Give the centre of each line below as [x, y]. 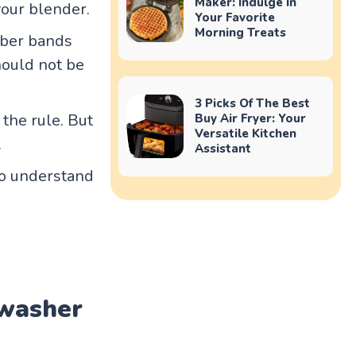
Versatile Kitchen [245, 133]
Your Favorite [234, 17]
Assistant [222, 148]
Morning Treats [240, 32]
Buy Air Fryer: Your [250, 118]
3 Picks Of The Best [252, 103]
